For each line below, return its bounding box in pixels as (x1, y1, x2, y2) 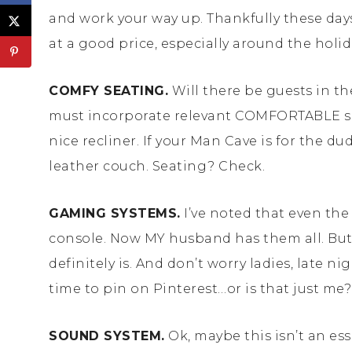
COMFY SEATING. (49, 82, 168, 98)
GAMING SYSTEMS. (49, 205, 181, 221)
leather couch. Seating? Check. (49, 158, 265, 174)
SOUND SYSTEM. (49, 328, 165, 343)
